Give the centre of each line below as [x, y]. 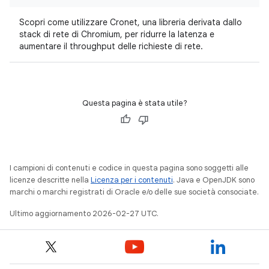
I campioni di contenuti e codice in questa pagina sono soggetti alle [129, 168]
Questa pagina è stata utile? [134, 103]
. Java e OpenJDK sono [214, 180]
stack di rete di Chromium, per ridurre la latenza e [117, 34]
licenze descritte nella [50, 180]
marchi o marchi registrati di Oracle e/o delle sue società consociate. [134, 192]
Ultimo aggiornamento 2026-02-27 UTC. [84, 213]
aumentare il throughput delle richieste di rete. [111, 46]
